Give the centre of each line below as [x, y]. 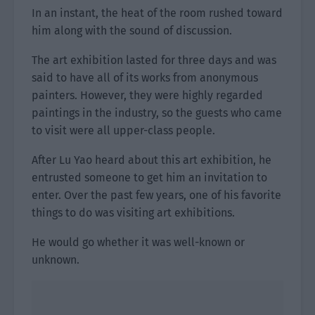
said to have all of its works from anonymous [145, 78]
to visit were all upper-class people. [123, 130]
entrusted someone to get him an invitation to [149, 178]
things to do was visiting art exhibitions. [133, 213]
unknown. [56, 260]
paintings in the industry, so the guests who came [157, 113]
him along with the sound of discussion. [132, 31]
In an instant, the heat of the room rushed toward [157, 13]
